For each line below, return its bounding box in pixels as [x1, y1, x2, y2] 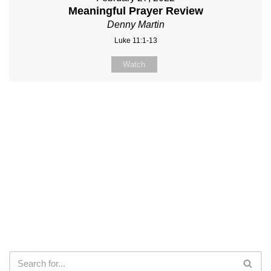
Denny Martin [106, 19, 165, 30]
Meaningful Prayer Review [68, 4, 203, 17]
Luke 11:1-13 [114, 36, 157, 45]
